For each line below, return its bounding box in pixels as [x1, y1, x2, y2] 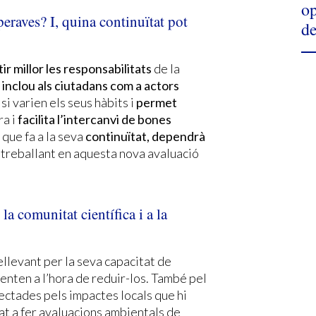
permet [136, 94, 177, 110]
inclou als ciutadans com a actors [2, 77, 179, 93]
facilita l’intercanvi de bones [16, 111, 171, 127]
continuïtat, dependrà [85, 128, 205, 144]
